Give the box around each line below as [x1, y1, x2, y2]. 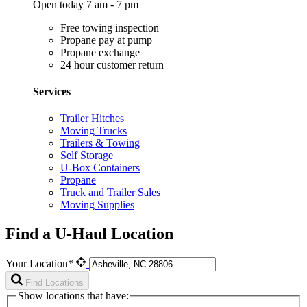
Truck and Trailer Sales [60, 186, 160, 199]
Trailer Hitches [60, 112, 124, 125]
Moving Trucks [60, 125, 127, 137]
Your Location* [5, 257, 76, 269]
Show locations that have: [18, 289, 129, 302]
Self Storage [60, 149, 113, 162]
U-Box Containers [60, 162, 140, 174]
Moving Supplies [60, 199, 134, 211]
